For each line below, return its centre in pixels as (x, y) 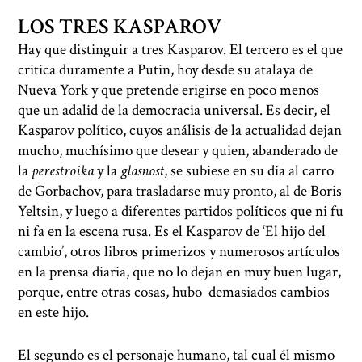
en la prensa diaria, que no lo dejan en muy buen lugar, (180, 271)
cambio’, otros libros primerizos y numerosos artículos (179, 251)
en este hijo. (54, 312)
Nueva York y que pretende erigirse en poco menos (169, 90)
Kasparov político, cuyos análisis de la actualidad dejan (180, 130)
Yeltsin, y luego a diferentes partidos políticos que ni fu (181, 211)
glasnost (143, 170)
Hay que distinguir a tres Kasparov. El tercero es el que (181, 49)
